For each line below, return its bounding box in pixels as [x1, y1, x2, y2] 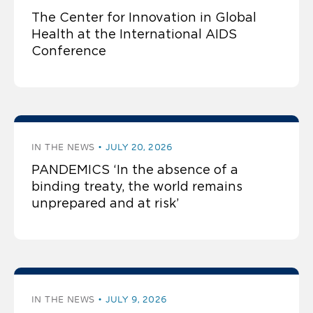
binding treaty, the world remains [31, 179, 242, 194]
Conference [31, 43, 106, 58]
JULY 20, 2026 [105, 140, 173, 153]
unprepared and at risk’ [31, 196, 179, 210]
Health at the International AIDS [31, 27, 237, 41]
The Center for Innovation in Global [31, 10, 256, 24]
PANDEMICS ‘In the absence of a [31, 162, 238, 177]
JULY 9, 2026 [105, 293, 168, 305]
